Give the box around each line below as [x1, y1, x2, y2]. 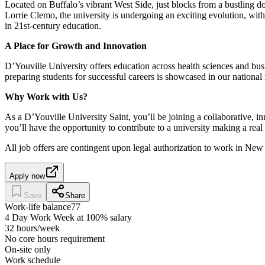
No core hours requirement [5, 233, 105, 244]
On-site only [5, 244, 51, 254]
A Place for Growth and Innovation [5, 40, 147, 51]
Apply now [9, 171, 45, 180]
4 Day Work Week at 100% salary [5, 212, 132, 222]
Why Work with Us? [5, 91, 88, 102]
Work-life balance [5, 201, 71, 212]
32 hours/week [5, 222, 60, 233]
